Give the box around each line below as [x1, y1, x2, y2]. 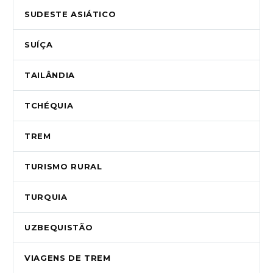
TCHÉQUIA [24, 101, 74, 111]
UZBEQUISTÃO [24, 222, 93, 233]
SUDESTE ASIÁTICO [24, 9, 116, 19]
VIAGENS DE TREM [24, 253, 111, 263]
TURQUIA [24, 192, 68, 202]
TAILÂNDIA [24, 70, 75, 80]
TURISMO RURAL [24, 161, 102, 172]
